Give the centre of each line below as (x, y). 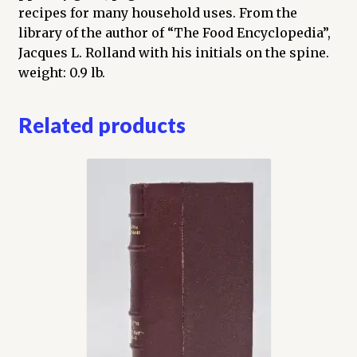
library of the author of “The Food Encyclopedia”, (174, 32)
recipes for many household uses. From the (157, 12)
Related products (102, 126)
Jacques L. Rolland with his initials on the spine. (173, 52)
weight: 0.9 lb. (61, 72)
